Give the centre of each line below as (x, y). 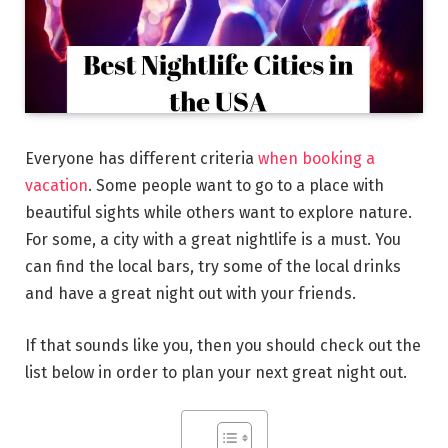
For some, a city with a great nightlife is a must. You (213, 239)
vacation (56, 185)
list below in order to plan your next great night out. (216, 372)
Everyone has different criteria (141, 158)
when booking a (316, 158)
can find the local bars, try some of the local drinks (213, 266)
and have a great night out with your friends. (190, 293)
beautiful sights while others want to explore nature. (218, 212)
